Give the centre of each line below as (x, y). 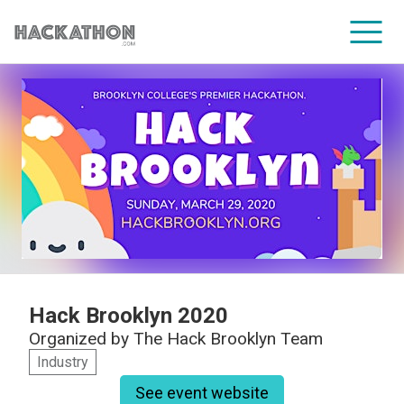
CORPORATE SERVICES (202, 113)
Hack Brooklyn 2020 (129, 316)
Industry (63, 362)
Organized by (81, 339)
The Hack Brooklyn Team (228, 339)
